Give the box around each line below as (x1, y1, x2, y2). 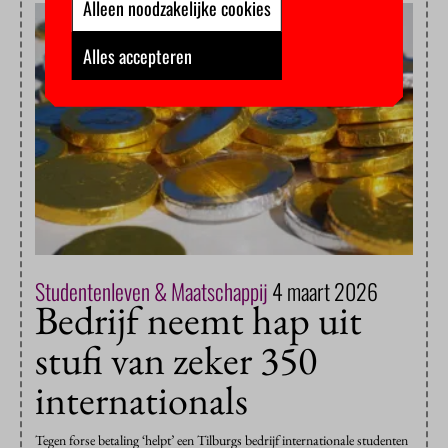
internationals (35, 374, 248, 427)
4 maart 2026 (272, 275, 378, 308)
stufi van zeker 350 (35, 334, 317, 387)
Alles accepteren (82, 42, 192, 69)
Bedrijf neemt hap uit (35, 294, 362, 347)
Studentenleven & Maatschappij (35, 275, 272, 308)
